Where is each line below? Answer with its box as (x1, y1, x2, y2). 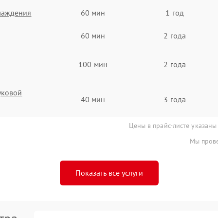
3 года (163, 94, 186, 104)
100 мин (78, 59, 108, 69)
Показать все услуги (75, 168, 143, 178)
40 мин (80, 94, 106, 104)
